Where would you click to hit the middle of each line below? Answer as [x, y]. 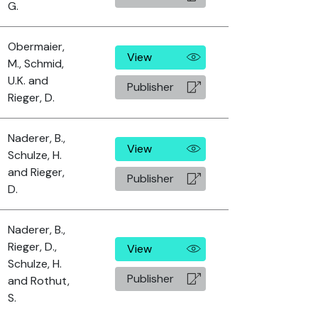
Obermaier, [36, 46]
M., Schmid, [36, 64]
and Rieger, [36, 172]
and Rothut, [39, 281]
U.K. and [28, 81]
